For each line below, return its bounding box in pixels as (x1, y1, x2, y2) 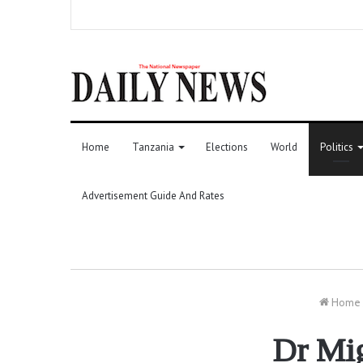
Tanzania (132, 139, 174, 154)
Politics (320, 139, 353, 154)
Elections (206, 139, 248, 154)
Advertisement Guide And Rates (82, 188, 224, 203)
